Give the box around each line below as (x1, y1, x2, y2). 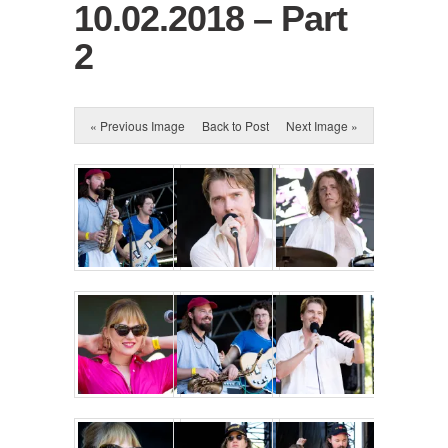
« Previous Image (90, 116, 185, 134)
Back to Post (202, 116, 269, 134)
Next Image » (286, 116, 358, 134)
